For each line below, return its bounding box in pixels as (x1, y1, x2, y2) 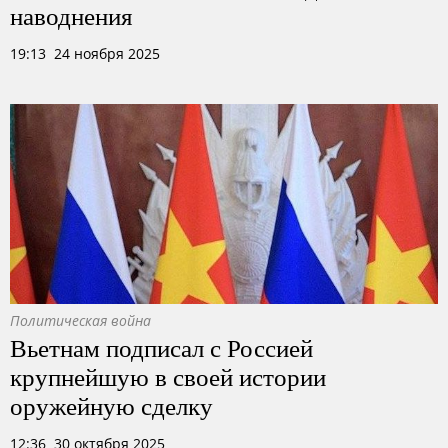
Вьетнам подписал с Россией (10, 330, 313, 364)
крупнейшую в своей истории (10, 359, 326, 393)
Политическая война (10, 311, 151, 330)
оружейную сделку (10, 388, 213, 422)
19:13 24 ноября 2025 (10, 44, 160, 63)
